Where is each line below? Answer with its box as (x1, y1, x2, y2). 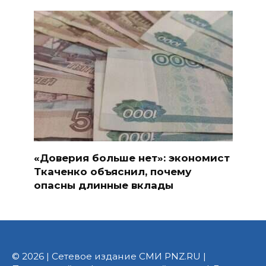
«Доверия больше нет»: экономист (33, 151, 230, 164)
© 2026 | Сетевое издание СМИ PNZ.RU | (12, 250, 206, 262)
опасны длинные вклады (33, 179, 173, 191)
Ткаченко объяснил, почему (33, 165, 191, 178)
